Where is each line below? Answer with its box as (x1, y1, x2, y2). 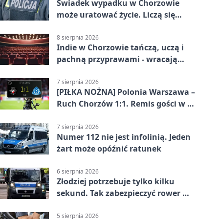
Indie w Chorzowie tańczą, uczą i (57, 42, 184, 53)
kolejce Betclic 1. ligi (57, 110, 135, 121)
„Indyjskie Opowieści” (57, 66, 142, 77)
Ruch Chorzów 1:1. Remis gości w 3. (57, 98, 194, 109)
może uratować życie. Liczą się (57, 9, 175, 20)
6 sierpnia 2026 (57, 167, 99, 175)
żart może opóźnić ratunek (57, 143, 161, 154)
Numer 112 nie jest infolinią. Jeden (57, 131, 191, 142)
